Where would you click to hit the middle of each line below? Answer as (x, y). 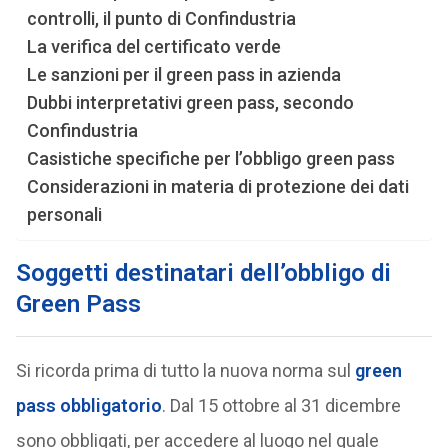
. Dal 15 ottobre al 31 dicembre (281, 405)
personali (64, 214)
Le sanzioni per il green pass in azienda (183, 74)
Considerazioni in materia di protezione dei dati (217, 186)
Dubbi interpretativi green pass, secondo (190, 102)
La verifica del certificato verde (153, 46)
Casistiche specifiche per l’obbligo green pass (210, 158)
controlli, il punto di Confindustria (161, 18)
